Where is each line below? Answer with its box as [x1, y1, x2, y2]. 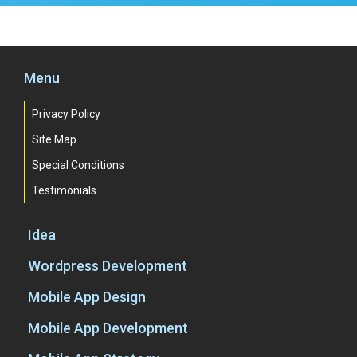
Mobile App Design [28, 288, 146, 305]
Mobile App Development [28, 320, 188, 336]
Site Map [32, 133, 76, 146]
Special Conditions [32, 159, 124, 171]
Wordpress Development [28, 257, 187, 274]
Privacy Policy [32, 108, 100, 120]
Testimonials [32, 184, 96, 197]
